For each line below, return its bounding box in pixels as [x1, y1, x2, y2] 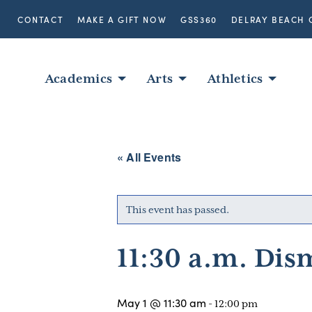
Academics [45, 72, 113, 86]
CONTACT [17, 13, 64, 25]
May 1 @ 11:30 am [117, 295, 206, 310]
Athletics [208, 72, 263, 86]
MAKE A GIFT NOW [77, 13, 167, 25]
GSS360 [180, 13, 217, 25]
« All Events [117, 149, 182, 165]
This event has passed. [126, 204, 229, 215]
